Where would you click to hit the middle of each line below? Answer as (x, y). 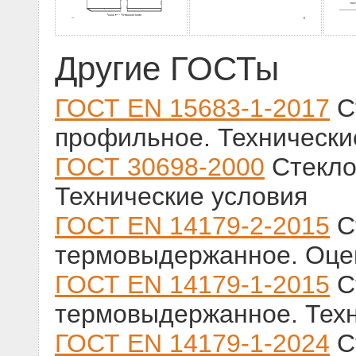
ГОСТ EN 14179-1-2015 (192, 285)
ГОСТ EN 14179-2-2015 (192, 226)
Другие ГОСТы (167, 69)
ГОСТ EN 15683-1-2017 (192, 108)
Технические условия (181, 197)
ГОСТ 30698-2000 (160, 167)
